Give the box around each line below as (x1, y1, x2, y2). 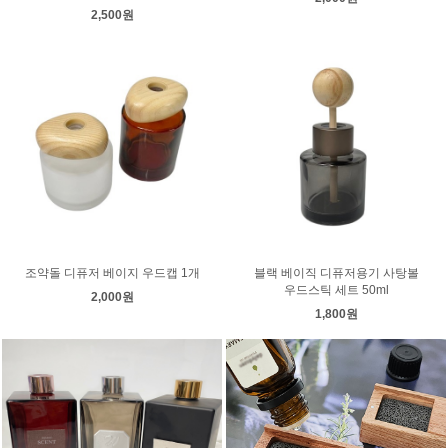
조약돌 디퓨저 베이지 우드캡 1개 (24, 266, 200, 280)
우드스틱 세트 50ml (283, 283, 389, 297)
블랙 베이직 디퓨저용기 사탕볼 (253, 266, 419, 280)
